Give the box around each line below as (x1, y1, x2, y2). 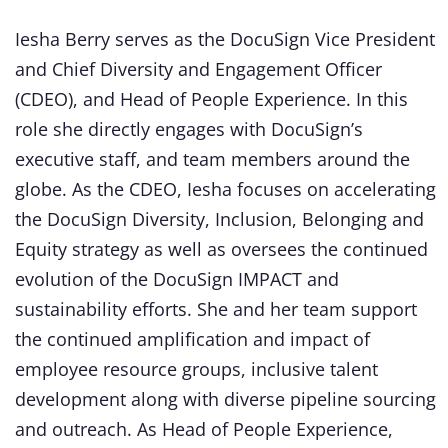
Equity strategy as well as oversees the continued (15, 236, 428, 261)
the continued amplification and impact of (15, 326, 370, 351)
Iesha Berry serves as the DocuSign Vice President (15, 26, 435, 51)
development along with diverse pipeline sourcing (15, 386, 436, 411)
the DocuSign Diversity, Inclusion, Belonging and (15, 206, 424, 231)
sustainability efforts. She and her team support (15, 296, 417, 321)
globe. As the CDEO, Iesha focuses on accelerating (15, 176, 436, 201)
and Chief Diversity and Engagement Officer (15, 56, 382, 81)
